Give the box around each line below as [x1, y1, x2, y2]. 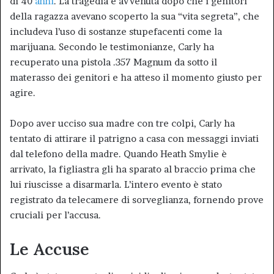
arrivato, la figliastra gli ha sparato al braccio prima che [10, 163, 256, 175]
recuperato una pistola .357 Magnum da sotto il [10, 56, 217, 68]
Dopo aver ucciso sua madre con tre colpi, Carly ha [10, 117, 235, 129]
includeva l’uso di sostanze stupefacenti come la [10, 25, 222, 37]
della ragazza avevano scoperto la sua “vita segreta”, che [10, 10, 259, 22]
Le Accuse [10, 238, 89, 259]
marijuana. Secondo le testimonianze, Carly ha [10, 40, 214, 53]
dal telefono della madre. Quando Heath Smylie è [10, 147, 227, 160]
